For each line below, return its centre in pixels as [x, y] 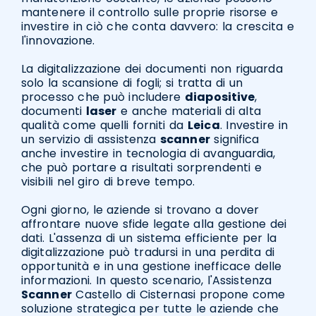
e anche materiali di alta [189, 111]
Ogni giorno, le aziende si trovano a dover [140, 210]
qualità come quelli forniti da [105, 126]
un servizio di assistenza [91, 140]
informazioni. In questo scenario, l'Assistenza [147, 281]
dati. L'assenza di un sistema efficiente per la [149, 238]
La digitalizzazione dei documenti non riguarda [152, 69]
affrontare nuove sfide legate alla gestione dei [154, 224]
